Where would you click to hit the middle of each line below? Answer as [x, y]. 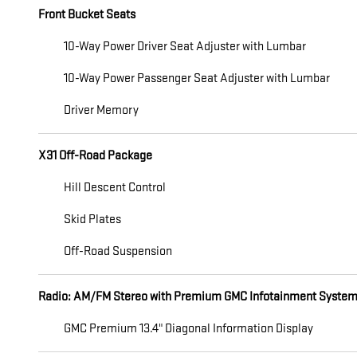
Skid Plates [92, 219]
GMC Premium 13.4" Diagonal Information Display [188, 328]
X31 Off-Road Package [95, 155]
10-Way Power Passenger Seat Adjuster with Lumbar [197, 78]
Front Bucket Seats [87, 14]
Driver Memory [101, 110]
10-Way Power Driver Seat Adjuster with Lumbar [185, 46]
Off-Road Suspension [118, 251]
